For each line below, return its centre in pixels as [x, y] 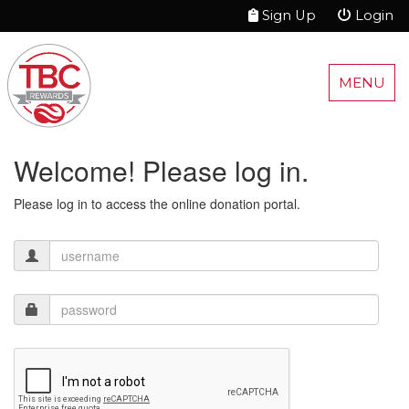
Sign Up [287, 16]
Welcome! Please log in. [161, 170]
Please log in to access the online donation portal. [157, 204]
